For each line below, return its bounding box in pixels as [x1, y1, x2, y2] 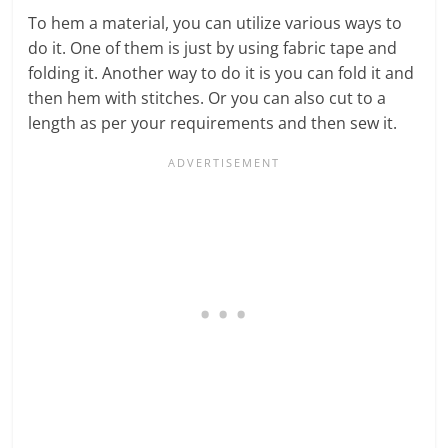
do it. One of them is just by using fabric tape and [28, 36, 398, 59]
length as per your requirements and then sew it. [28, 111, 398, 134]
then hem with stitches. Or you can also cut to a [28, 86, 387, 109]
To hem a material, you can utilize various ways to [28, 11, 403, 34]
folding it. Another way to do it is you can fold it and [28, 61, 415, 84]
